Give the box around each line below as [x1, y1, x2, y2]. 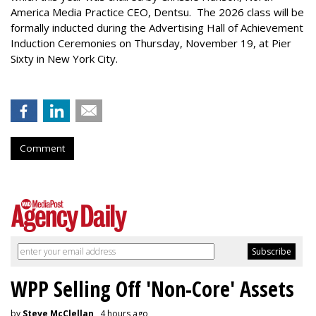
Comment [20, 141, 65, 154]
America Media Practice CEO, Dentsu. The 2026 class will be [11, 4, 304, 19]
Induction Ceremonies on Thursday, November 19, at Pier [11, 35, 291, 50]
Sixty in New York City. [11, 51, 123, 66]
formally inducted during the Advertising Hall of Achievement [11, 20, 303, 35]
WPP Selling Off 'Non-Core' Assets [11, 274, 294, 303]
